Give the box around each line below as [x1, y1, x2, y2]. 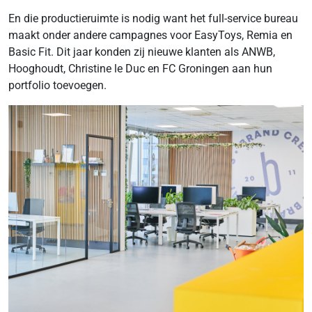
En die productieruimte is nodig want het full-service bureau [8, 12, 298, 25]
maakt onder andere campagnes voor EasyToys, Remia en [8, 29, 292, 42]
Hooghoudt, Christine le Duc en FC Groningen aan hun [8, 62, 272, 75]
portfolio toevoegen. [8, 79, 107, 92]
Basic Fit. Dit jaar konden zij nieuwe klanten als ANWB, [8, 45, 275, 58]
